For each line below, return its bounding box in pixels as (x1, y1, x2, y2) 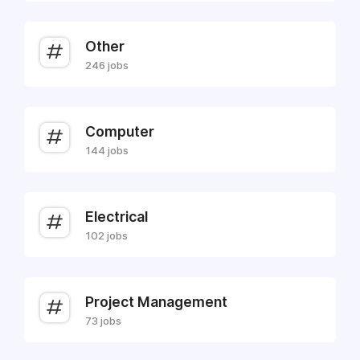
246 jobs (85, 59, 129, 72)
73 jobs (85, 314, 121, 327)
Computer (85, 123, 154, 140)
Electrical (85, 208, 148, 225)
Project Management (85, 293, 227, 310)
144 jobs (85, 144, 129, 157)
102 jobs (85, 229, 128, 242)
